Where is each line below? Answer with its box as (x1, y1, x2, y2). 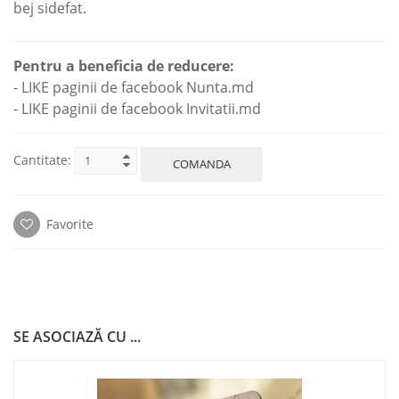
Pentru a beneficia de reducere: (13, 55, 234, 76)
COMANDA (173, 156, 231, 173)
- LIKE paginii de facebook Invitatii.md (13, 98, 261, 118)
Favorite (43, 215, 94, 232)
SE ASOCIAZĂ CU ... (13, 326, 141, 346)
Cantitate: (13, 151, 71, 168)
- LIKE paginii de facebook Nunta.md (13, 77, 254, 97)
